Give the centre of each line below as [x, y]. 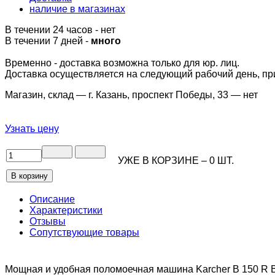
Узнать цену [32, 129]
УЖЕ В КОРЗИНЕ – [159, 161]
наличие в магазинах [77, 9]
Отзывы [48, 222]
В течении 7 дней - [48, 41]
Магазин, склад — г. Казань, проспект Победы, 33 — [124, 95]
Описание [52, 199]
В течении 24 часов [50, 30]
